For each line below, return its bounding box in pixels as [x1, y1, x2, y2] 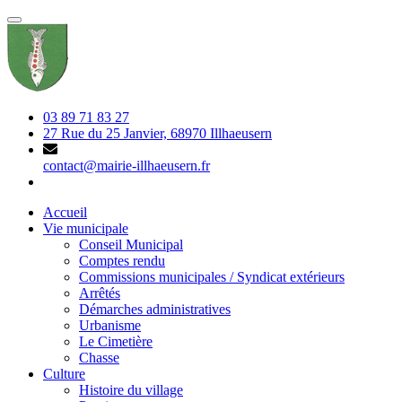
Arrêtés [79, 285, 120, 301]
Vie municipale [43, 221, 128, 237]
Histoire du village [79, 382, 183, 398]
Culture [43, 366, 85, 382]
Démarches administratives [79, 301, 231, 318]
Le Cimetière [79, 334, 153, 350]
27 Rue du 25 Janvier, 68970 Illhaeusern [43, 126, 272, 142]
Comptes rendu [79, 253, 165, 269]
